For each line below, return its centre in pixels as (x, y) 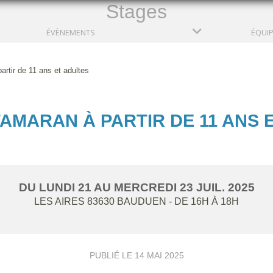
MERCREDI (147, 187)
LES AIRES (59, 201)
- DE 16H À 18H (204, 201)
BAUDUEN (142, 201)
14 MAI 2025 (159, 255)
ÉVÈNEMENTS (71, 32)
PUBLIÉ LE (112, 255)
